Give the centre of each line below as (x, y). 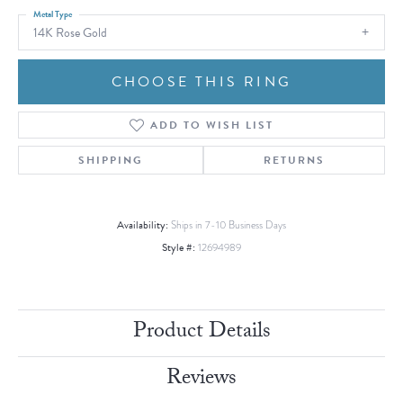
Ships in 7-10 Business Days (228, 226)
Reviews (201, 381)
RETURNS (294, 161)
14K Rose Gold (70, 33)
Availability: (143, 225)
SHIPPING (111, 161)
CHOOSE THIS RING (201, 82)
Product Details (201, 334)
